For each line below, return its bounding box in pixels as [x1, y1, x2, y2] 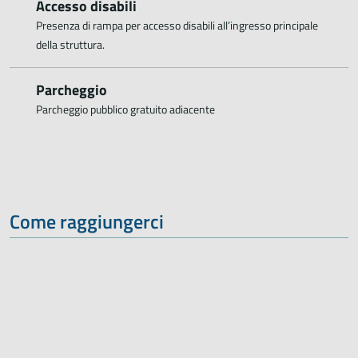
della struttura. [35, 35, 105, 53]
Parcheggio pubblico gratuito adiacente [35, 100, 215, 117]
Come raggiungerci [10, 206, 164, 236]
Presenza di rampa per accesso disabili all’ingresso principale [35, 16, 318, 34]
